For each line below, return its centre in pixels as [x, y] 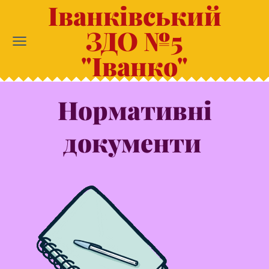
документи [134, 142]
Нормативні [134, 110]
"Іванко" [134, 66]
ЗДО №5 [134, 41]
